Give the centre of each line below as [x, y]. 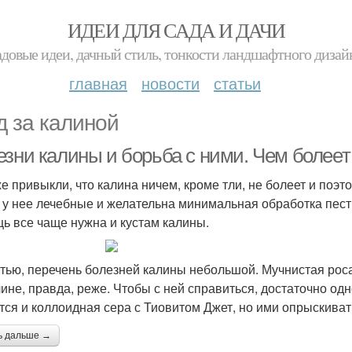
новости [170, 83]
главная [98, 83]
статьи [237, 83]
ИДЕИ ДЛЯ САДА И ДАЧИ [176, 30]
